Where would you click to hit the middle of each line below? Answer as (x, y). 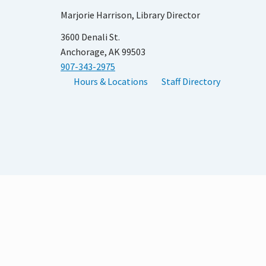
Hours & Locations (111, 81)
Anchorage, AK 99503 (103, 51)
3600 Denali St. (90, 37)
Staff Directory (191, 81)
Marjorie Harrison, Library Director (130, 15)
